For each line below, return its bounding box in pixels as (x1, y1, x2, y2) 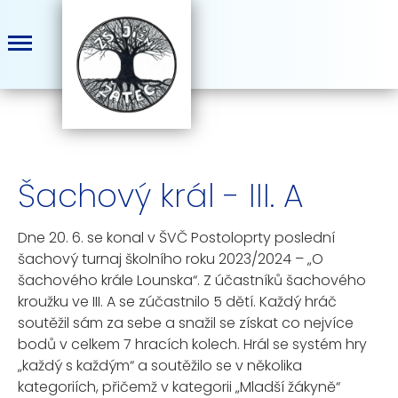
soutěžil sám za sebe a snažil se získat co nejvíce (18, 313, 354, 333)
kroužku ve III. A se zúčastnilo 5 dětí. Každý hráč (18, 291, 337, 312)
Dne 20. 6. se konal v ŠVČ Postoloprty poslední (18, 227, 335, 248)
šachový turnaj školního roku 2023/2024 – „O (18, 249, 323, 269)
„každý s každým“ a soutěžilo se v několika (18, 355, 302, 376)
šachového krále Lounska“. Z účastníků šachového (18, 270, 366, 291)
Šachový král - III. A (18, 173, 304, 219)
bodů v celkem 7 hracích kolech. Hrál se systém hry (18, 334, 367, 354)
